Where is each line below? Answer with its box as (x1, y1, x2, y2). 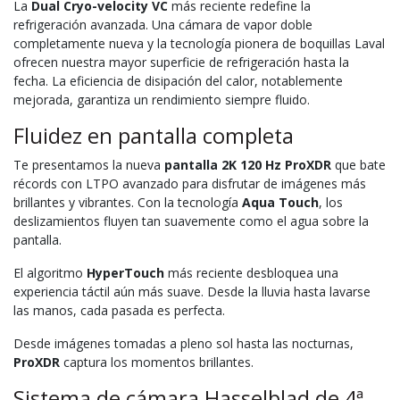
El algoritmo (13, 263, 87, 281)
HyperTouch (87, 263, 164, 281)
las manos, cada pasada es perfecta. (13, 301, 225, 319)
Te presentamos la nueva (13, 155, 164, 173)
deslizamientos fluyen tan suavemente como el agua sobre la (13, 212, 369, 229)
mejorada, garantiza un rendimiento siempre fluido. (13, 90, 310, 108)
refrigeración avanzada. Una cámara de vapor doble (13, 15, 312, 33)
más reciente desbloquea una (164, 263, 338, 281)
